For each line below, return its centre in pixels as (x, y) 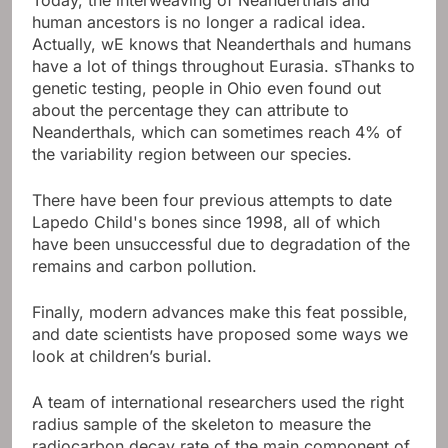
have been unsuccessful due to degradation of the (221, 243)
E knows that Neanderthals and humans (262, 43)
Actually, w (73, 43)
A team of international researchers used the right (218, 401)
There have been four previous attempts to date (212, 199)
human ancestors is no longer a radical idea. (199, 21)
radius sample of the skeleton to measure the (201, 423)
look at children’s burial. (122, 355)
